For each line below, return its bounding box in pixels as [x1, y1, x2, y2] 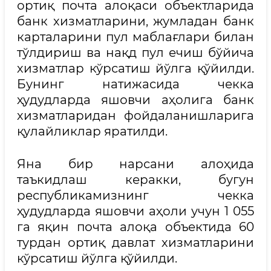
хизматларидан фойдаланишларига [17, 108, 254, 123]
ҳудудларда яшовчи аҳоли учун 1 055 [17, 204, 254, 218]
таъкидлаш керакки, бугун [17, 172, 254, 187]
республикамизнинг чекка [17, 188, 254, 203]
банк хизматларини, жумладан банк [17, 14, 254, 28]
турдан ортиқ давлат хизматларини [17, 235, 254, 250]
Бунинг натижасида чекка [17, 77, 254, 91]
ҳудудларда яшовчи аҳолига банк [17, 93, 254, 107]
